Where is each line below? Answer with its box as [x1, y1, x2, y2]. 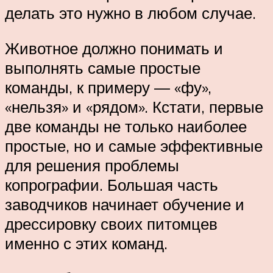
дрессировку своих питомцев [5, 213, 218, 233]
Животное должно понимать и [5, 38, 223, 58]
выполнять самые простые [5, 57, 200, 77]
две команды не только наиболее [5, 116, 247, 136]
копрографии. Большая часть [5, 174, 218, 194]
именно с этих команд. [5, 233, 168, 253]
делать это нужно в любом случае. [5, 3, 256, 23]
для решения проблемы [5, 155, 179, 175]
